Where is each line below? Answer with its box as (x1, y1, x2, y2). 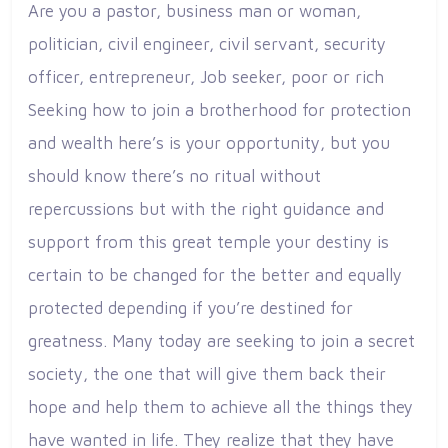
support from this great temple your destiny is (28, 232, 389, 253)
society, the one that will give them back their (28, 364, 386, 385)
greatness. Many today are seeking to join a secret (28, 331, 415, 352)
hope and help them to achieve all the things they (28, 397, 413, 418)
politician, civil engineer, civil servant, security (28, 34, 386, 55)
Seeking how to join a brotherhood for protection (28, 100, 411, 121)
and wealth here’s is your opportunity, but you (28, 133, 390, 154)
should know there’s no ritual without (28, 166, 321, 187)
